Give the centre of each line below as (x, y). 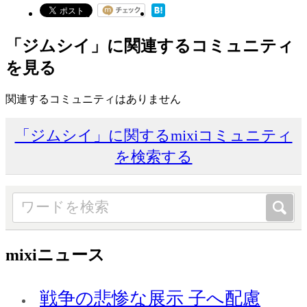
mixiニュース (55, 255)
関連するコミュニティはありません (93, 99)
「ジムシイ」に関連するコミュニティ (150, 46)
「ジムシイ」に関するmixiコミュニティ (153, 135)
